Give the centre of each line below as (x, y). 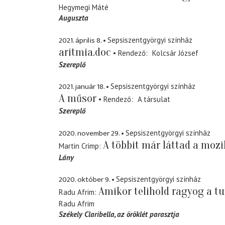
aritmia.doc (85, 52)
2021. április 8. (80, 40)
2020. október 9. (84, 180)
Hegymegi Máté (84, 8)
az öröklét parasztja (148, 214)
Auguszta (74, 18)
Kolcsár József (175, 53)
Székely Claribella (87, 214)
